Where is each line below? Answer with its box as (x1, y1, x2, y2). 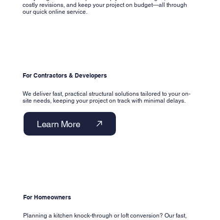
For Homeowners (23, 193, 71, 201)
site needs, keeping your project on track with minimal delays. (23, 97, 186, 105)
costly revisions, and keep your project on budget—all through (23, 1, 188, 9)
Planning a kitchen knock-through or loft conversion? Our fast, (23, 212, 187, 219)
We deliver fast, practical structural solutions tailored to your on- (23, 90, 191, 98)
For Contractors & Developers (23, 72, 108, 80)
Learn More (36, 118, 81, 129)
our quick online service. (23, 8, 88, 16)
